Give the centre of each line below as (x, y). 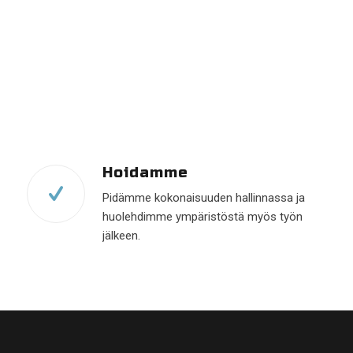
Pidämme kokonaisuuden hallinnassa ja (204, 197)
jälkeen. (121, 235)
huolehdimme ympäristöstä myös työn (203, 216)
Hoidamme (145, 173)
